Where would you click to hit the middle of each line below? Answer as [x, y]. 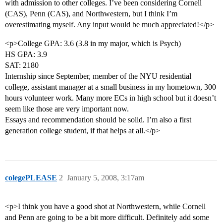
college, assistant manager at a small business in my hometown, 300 [111, 87]
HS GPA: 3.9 [26, 55]
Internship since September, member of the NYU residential [98, 76]
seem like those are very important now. [67, 109]
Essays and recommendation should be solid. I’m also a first [98, 120]
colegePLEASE [31, 178]
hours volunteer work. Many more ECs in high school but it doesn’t [111, 98]
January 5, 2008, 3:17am [106, 178]
